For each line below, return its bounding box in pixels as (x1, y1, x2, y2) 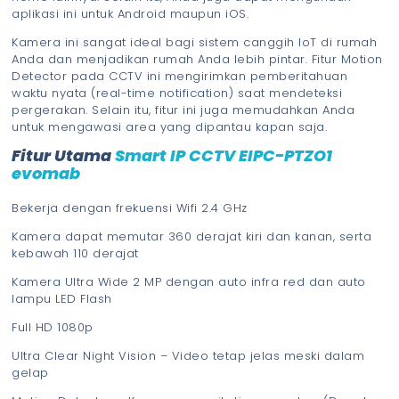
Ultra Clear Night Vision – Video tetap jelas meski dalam (12, 347, 365, 365)
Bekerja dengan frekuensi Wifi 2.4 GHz (12, 199, 248, 217)
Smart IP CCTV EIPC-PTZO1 (115, 143, 333, 167)
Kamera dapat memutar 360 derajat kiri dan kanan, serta (12, 228, 372, 246)
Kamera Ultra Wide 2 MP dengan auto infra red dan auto (12, 273, 366, 291)
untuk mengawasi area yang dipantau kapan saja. (12, 118, 328, 135)
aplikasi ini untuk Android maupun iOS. (12, 4, 249, 22)
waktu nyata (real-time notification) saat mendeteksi (12, 84, 343, 102)
